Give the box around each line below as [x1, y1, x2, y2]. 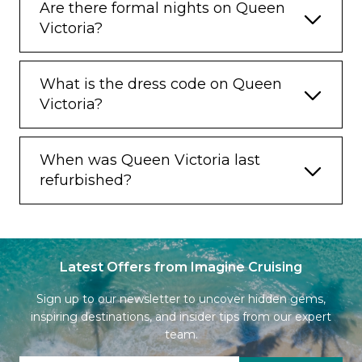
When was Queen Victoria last [40, 150, 260, 169]
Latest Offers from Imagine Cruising [60, 259, 302, 275]
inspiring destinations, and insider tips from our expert [31, 309, 331, 324]
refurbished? [40, 170, 132, 189]
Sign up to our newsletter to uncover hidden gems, [36, 291, 326, 306]
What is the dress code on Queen [40, 74, 282, 93]
